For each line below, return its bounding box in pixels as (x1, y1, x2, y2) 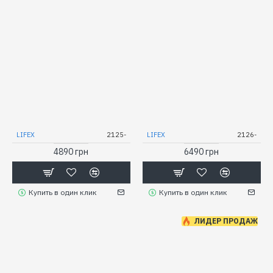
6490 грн (184, 146, 219, 157)
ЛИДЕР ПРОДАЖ (193, 216, 258, 225)
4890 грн (54, 146, 89, 157)
